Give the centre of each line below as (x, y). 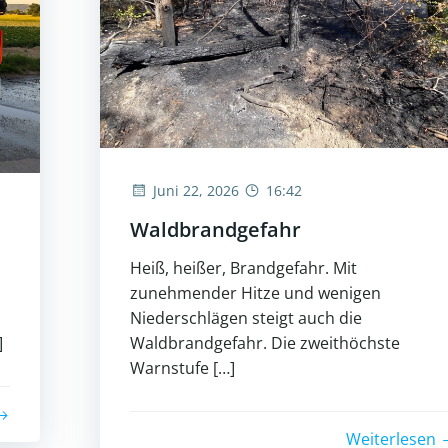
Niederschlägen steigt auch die (246, 318)
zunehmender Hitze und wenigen (255, 293)
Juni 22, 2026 (196, 191)
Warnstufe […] (182, 368)
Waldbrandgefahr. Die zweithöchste (265, 343)
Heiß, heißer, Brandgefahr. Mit (243, 268)
